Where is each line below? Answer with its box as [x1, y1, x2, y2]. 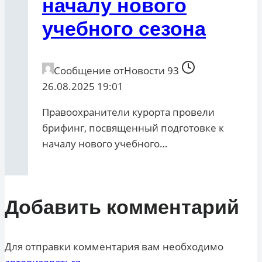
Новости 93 [124, 64, 179, 78]
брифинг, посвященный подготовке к [42, 121, 224, 135]
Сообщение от [54, 64, 124, 78]
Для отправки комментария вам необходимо [5, 240, 223, 254]
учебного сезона [42, 18, 206, 40]
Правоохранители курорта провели [42, 105, 215, 119]
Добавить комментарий [5, 196, 239, 219]
